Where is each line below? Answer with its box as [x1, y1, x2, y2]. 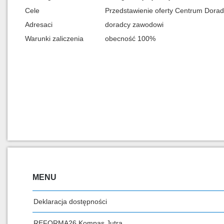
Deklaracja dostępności [33, 197, 107, 205]
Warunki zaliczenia [25, 34, 83, 42]
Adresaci [25, 20, 52, 28]
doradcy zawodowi [105, 20, 163, 28]
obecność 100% [105, 34, 155, 42]
